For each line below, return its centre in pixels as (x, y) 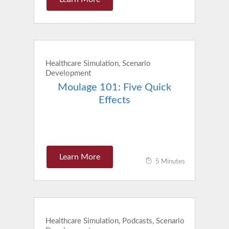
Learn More (79, 157)
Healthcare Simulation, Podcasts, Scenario (115, 221)
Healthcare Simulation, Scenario (98, 64)
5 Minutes (170, 162)
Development (68, 74)
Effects (114, 100)
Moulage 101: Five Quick (114, 88)
